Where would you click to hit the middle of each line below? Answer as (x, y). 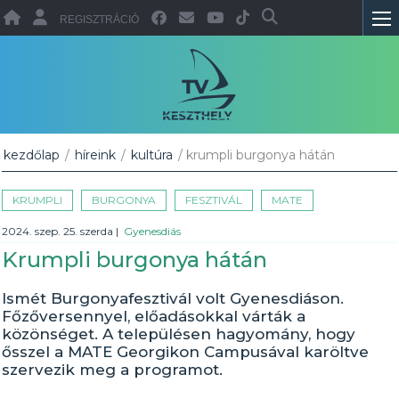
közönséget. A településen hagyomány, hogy (179, 334)
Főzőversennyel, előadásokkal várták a (154, 316)
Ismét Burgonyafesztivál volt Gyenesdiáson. (173, 298)
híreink (96, 155)
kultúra (152, 155)
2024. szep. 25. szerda (59, 231)
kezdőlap (32, 155)
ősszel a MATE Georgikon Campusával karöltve (186, 352)
